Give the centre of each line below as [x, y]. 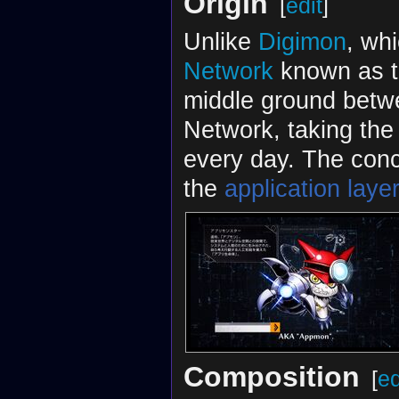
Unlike [220, 42]
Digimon [302, 42]
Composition [271, 377]
